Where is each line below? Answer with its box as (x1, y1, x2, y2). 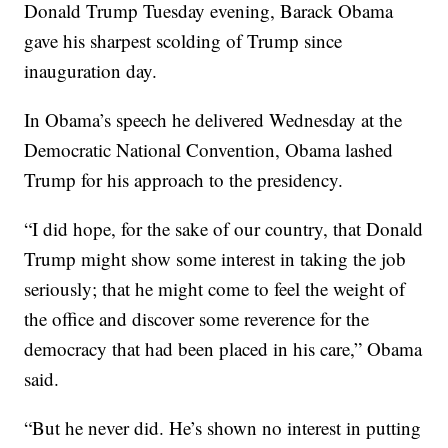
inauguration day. (24, 57, 158, 83)
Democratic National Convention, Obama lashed (24, 136, 394, 162)
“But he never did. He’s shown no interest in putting (24, 414, 422, 440)
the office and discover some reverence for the (24, 305, 370, 331)
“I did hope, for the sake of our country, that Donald (24, 215, 424, 241)
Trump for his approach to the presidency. (24, 166, 344, 192)
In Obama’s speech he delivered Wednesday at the (24, 106, 403, 132)
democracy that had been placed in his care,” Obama (24, 335, 423, 361)
